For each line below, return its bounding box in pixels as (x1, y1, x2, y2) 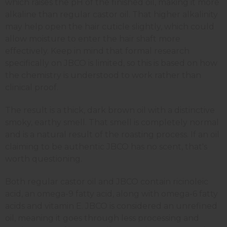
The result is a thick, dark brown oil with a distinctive (5, 105, 215, 115)
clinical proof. (5, 82, 58, 92)
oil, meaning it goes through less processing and (5, 213, 199, 223)
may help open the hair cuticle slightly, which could (5, 21, 214, 31)
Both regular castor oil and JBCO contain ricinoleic (5, 176, 208, 186)
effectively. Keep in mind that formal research (5, 46, 190, 56)
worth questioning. (5, 154, 82, 164)
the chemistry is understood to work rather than (5, 70, 201, 80)
